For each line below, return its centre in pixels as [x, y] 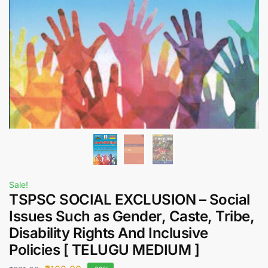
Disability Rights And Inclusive [109, 233]
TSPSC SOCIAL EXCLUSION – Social [130, 200]
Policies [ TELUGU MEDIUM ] [104, 250]
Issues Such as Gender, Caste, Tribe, [132, 217]
